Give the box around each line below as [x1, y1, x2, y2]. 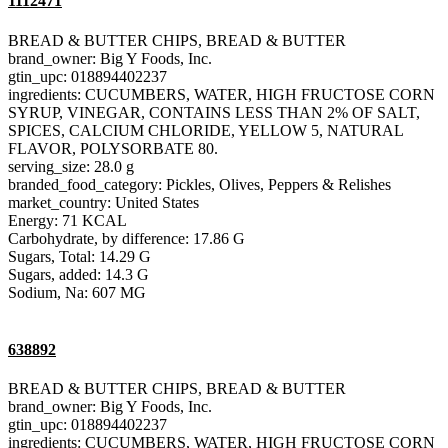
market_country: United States [8, 193, 199, 211]
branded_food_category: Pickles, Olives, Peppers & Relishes [8, 175, 391, 193]
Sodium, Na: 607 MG [8, 283, 146, 301]
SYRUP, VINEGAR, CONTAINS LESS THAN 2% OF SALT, [8, 103, 420, 121]
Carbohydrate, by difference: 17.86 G [8, 229, 245, 247]
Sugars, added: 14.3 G [8, 265, 149, 283]
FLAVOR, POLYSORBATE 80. [8, 139, 218, 157]
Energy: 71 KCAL [8, 211, 127, 229]
